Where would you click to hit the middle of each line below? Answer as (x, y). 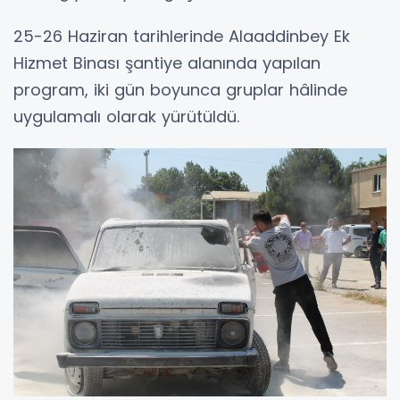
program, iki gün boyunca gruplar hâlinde (180, 89)
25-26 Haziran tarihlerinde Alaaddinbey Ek (182, 36)
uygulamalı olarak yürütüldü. (126, 116)
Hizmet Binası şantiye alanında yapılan (167, 62)
